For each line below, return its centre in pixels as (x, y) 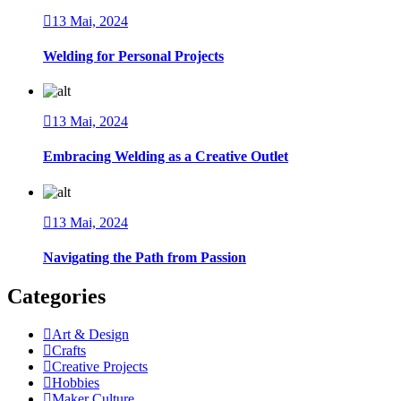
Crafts (69, 351)
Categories (56, 297)
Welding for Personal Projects (133, 55)
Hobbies (76, 383)
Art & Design (90, 335)
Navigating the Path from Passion (145, 257)
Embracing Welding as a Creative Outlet (166, 157)
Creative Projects (100, 367)
